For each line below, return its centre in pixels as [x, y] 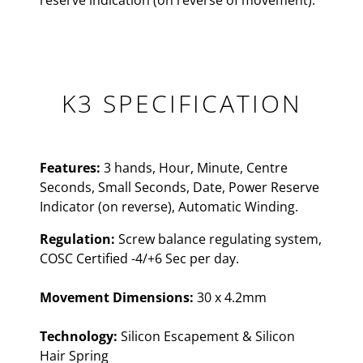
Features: [70, 168]
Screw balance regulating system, [218, 239]
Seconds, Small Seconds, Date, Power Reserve [179, 187]
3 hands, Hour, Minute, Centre [196, 168]
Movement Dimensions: [117, 297]
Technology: [79, 336]
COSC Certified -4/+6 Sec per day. [139, 258]
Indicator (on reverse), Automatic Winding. [169, 207]
